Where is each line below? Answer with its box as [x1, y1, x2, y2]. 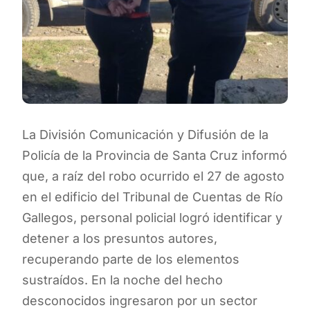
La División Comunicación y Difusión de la [22, 127, 268, 142]
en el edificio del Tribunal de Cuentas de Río [22, 189, 283, 204]
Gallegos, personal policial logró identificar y [22, 210, 282, 225]
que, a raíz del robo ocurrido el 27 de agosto [22, 168, 284, 183]
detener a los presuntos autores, [22, 230, 217, 246]
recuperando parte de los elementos [22, 251, 239, 266]
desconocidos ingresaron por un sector [22, 293, 257, 308]
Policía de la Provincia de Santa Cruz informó [22, 147, 287, 163]
